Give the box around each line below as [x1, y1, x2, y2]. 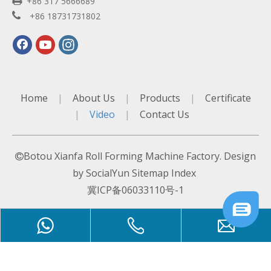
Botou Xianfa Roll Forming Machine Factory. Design [24, 149, 256, 163]
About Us [72, 91, 115, 105]
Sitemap [132, 166, 169, 180]
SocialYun [86, 166, 129, 180]
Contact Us [140, 108, 189, 121]
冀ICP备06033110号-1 [87, 183, 184, 197]
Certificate [204, 91, 251, 105]
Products [139, 91, 180, 105]
